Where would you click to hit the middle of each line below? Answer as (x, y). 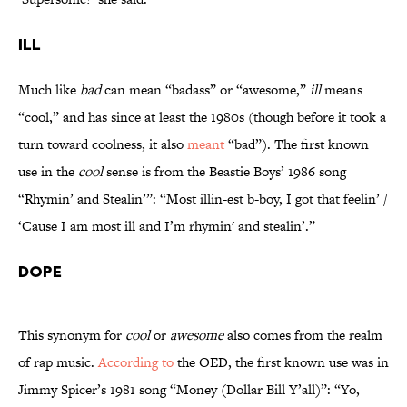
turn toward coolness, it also (103, 144)
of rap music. (58, 362)
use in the (48, 172)
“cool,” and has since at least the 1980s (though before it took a (202, 117)
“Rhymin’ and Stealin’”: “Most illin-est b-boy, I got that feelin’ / (203, 199)
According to (136, 362)
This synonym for (72, 335)
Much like (49, 90)
